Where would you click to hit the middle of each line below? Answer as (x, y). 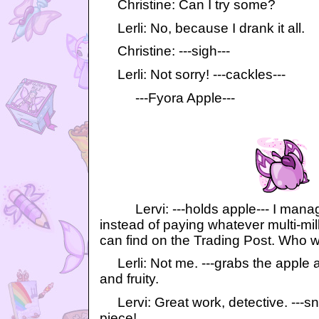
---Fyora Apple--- (167, 98)
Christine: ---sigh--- (165, 51)
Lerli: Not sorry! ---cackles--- (193, 75)
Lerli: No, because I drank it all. (202, 28)
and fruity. (129, 279)
